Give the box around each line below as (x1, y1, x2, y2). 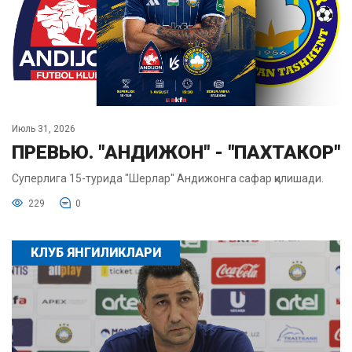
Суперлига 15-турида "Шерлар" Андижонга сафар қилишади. (12, 172, 324, 185)
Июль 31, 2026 (12, 123, 75, 135)
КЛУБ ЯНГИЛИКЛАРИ (31, 245, 161, 261)
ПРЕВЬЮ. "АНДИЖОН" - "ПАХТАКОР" (12, 141, 340, 164)
